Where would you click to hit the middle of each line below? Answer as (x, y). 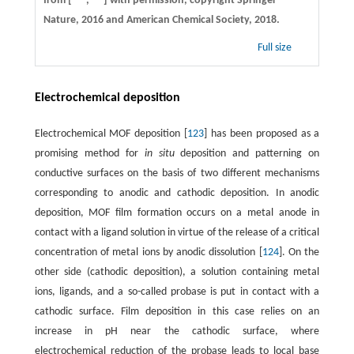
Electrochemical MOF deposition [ (111, 134)
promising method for (89, 153)
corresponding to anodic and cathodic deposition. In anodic (177, 193)
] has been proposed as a (262, 134)
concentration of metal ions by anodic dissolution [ (148, 252)
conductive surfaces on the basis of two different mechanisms (177, 173)
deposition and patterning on (247, 153)
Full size (276, 47)
